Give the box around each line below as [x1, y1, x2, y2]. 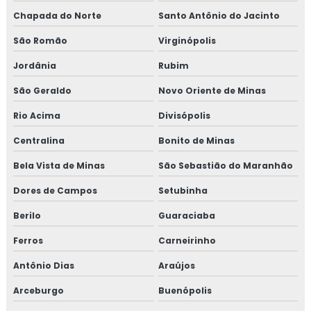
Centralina [13, 135, 65, 146]
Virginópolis [158, 35, 216, 47]
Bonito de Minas [158, 135, 235, 146]
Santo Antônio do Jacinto [158, 10, 280, 22]
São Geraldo [13, 85, 72, 96]
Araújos [158, 260, 195, 271]
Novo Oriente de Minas [158, 85, 266, 96]
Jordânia [13, 60, 56, 72]
